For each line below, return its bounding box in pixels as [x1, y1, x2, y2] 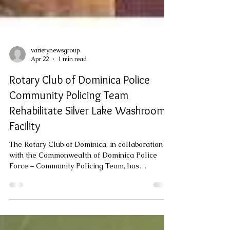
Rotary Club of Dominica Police [9, 119, 150, 133]
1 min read [58, 101, 87, 109]
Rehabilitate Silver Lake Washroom [9, 150, 165, 164]
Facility [9, 165, 40, 179]
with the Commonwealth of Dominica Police [9, 197, 157, 206]
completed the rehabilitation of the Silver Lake [9, 218, 168, 227]
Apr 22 [31, 101, 49, 109]
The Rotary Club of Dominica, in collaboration [9, 186, 163, 195]
